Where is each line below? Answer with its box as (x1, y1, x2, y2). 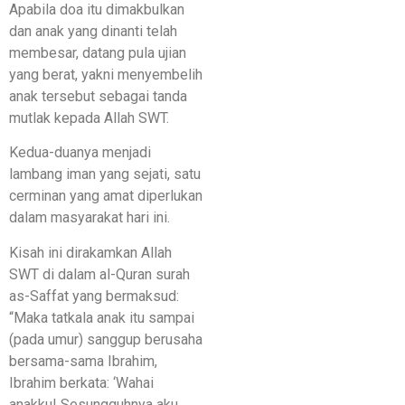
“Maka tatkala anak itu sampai (9, 308, 194, 326)
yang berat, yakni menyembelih (9, 65, 202, 83)
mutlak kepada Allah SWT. (9, 108, 169, 127)
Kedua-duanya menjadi (9, 144, 151, 162)
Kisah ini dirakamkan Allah (9, 243, 172, 261)
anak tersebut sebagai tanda (9, 87, 187, 105)
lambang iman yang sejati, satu (9, 165, 201, 184)
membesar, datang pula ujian (9, 43, 186, 61)
